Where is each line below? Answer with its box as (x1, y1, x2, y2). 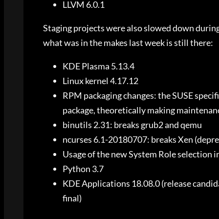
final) (63, 193, 82, 204)
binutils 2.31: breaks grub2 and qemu (63, 119, 202, 131)
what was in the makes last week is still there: (43, 37, 213, 48)
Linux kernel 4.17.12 (63, 75, 138, 87)
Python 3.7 (63, 163, 104, 175)
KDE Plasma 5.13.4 (63, 61, 134, 72)
